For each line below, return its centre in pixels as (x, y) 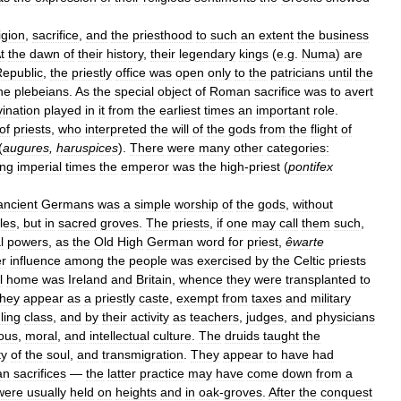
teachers (214, 316)
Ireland (88, 279)
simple (153, 204)
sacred (77, 222)
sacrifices (40, 373)
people (148, 260)
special (134, 91)
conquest (346, 392)
